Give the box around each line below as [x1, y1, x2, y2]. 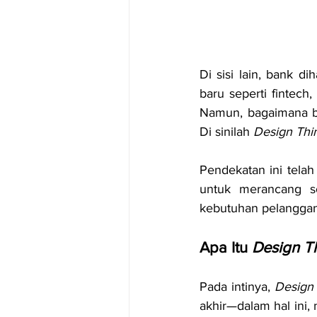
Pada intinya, [200, 279, 275, 294]
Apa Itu [200, 239, 252, 256]
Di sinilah [200, 125, 253, 139]
